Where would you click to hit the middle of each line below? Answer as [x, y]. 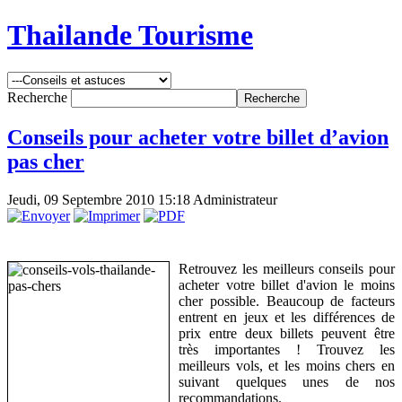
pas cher [46, 161]
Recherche [39, 97]
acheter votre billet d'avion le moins [287, 284]
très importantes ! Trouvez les [287, 349]
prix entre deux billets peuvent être [287, 333]
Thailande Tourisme [130, 35]
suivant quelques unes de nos [287, 381]
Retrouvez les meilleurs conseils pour [287, 268]
